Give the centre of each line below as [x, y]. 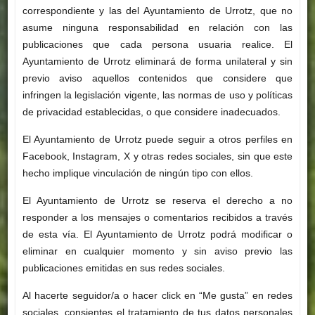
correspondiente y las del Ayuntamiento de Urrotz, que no [157, 11]
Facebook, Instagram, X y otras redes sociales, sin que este [157, 156]
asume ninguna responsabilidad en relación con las [157, 28]
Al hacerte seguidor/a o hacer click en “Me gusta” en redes [157, 296]
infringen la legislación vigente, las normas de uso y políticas [157, 95]
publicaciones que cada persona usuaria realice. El [157, 45]
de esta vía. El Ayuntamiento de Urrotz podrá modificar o [157, 234]
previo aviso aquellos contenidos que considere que [157, 78]
